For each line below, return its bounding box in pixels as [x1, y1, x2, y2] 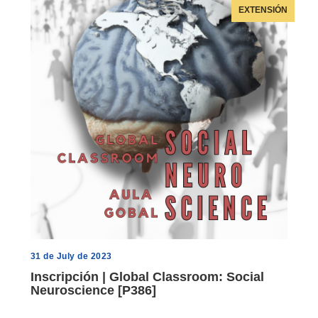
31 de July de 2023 [30, 251, 112, 262]
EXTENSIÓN [238, 5, 288, 16]
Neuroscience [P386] [30, 283, 156, 298]
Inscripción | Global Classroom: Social [30, 270, 264, 285]
